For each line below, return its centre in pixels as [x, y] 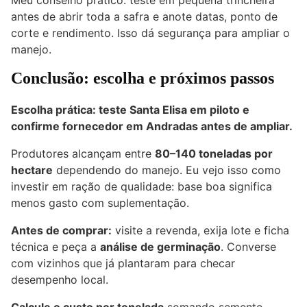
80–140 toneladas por [214, 154]
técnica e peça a [56, 247]
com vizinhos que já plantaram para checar [123, 263]
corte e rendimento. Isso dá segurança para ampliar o [150, 33]
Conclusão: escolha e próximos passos [143, 78]
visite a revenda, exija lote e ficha [200, 231]
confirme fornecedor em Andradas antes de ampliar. [152, 126]
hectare [32, 170]
